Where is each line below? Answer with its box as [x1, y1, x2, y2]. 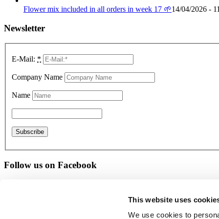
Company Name [12, 73, 63, 82]
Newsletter [4, 23, 45, 34]
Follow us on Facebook [4, 160, 97, 171]
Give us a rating [4, 179, 68, 190]
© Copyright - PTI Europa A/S [4, 208, 99, 217]
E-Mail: [12, 55, 37, 64]
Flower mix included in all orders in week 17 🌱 [23, 5, 172, 14]
